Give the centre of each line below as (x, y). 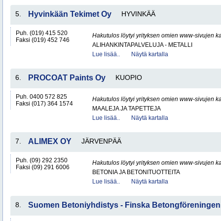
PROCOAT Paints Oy (67, 78)
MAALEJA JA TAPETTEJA (127, 109)
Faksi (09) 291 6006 (43, 167)
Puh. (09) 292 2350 (42, 160)
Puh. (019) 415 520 (42, 33)
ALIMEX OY (50, 141)
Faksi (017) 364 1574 (44, 104)
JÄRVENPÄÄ (101, 141)
